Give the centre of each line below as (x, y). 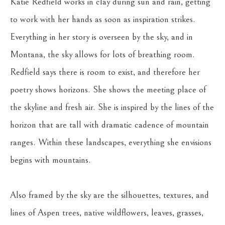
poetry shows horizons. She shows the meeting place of (108, 90)
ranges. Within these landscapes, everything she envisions (111, 142)
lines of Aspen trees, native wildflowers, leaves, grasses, (107, 213)
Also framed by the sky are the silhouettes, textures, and (109, 195)
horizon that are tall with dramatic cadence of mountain (109, 125)
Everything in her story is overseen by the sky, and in (101, 37)
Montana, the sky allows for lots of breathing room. (102, 54)
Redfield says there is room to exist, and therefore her (105, 72)
